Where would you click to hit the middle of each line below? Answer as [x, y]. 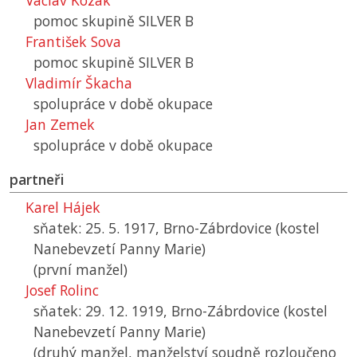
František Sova [73, 42]
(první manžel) [80, 270]
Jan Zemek [60, 125]
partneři [37, 180]
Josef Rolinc [62, 290]
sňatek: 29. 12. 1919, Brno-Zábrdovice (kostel [180, 311]
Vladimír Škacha [79, 83]
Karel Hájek [63, 208]
